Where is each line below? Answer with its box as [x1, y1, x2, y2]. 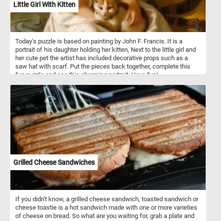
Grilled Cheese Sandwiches [13, 158, 95, 166]
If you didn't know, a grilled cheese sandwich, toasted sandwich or [15, 195, 198, 203]
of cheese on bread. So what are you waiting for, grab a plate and [15, 212, 194, 220]
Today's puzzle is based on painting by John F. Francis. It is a [15, 37, 183, 45]
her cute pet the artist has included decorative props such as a [15, 54, 188, 62]
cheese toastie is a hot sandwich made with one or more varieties [15, 203, 197, 211]
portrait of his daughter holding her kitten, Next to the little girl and [15, 45, 196, 53]
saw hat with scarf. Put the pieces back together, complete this [15, 62, 190, 70]
